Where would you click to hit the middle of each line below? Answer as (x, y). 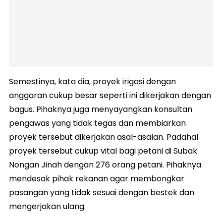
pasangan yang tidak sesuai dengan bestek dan (102, 192)
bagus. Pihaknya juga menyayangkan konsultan (101, 109)
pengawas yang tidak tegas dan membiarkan (97, 123)
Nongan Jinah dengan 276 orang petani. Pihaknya (105, 165)
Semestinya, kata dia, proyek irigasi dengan (92, 81)
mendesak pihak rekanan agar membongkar (97, 178)
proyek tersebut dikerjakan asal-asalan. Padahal (104, 137)
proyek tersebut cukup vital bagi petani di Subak (103, 151)
